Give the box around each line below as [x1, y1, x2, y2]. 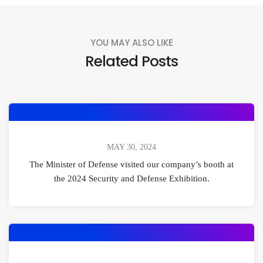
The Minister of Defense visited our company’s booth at [29, 160, 234, 170]
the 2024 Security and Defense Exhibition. [53, 174, 210, 184]
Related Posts [85, 50, 178, 72]
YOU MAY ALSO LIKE [90, 36, 173, 49]
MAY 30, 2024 [107, 143, 156, 152]
